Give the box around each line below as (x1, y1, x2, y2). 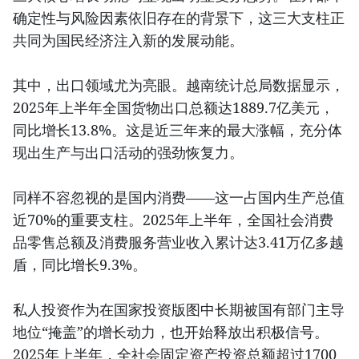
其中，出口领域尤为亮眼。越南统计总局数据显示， (13, 75, 345, 95)
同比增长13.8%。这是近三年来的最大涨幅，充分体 (13, 119, 342, 139)
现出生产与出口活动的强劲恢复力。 (13, 142, 244, 162)
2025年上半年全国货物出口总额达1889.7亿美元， (13, 97, 334, 117)
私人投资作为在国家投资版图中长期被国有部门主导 (13, 299, 345, 319)
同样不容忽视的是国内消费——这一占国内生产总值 (13, 187, 345, 207)
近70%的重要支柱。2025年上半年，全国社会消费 (13, 209, 333, 229)
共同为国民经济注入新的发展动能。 (13, 30, 244, 50)
